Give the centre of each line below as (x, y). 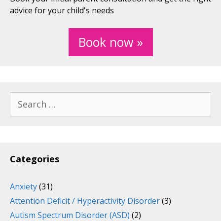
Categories (35, 159)
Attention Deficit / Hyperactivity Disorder (85, 201)
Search (22, 98)
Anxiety (23, 187)
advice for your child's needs (62, 11)
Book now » (110, 42)
